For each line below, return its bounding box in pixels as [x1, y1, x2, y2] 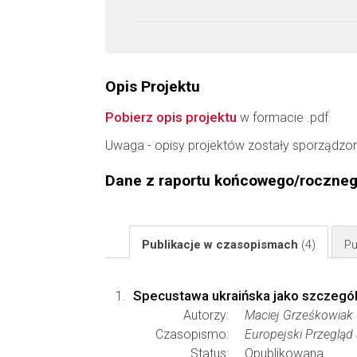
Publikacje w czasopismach [142, 237, 301, 252]
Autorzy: [183, 308, 229, 323]
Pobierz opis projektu [105, 109, 237, 125]
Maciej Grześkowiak [245, 308, 353, 323]
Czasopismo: [155, 327, 229, 342]
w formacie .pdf [237, 110, 328, 125]
